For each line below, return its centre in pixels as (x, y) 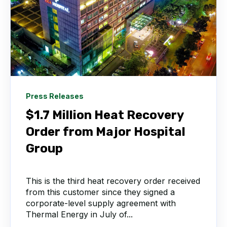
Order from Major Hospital (106, 132)
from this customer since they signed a (100, 192)
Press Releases (55, 96)
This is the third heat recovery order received (113, 181)
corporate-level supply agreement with (101, 203)
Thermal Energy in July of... (79, 215)
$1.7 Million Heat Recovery (105, 115)
